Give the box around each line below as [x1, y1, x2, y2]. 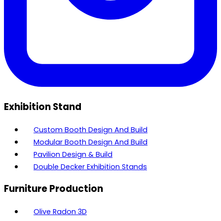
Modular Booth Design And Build [34, 137, 147, 147]
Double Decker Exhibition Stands [34, 161, 147, 172]
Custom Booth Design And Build [34, 124, 147, 135]
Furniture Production [4, 182, 103, 196]
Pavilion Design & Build [34, 149, 112, 159]
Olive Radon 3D [34, 207, 87, 217]
